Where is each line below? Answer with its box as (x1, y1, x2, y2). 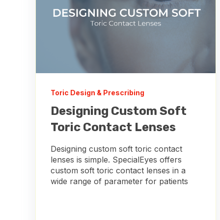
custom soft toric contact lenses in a (51, 165, 186, 175)
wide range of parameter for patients (51, 176, 188, 186)
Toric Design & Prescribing (51, 88, 144, 97)
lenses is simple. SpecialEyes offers (51, 154, 182, 165)
